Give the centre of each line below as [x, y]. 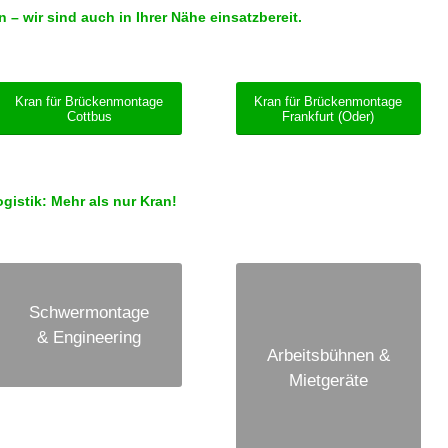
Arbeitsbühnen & [328, 356]
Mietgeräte [328, 381]
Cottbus [89, 117]
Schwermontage [89, 313]
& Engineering [89, 338]
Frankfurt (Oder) [328, 117]
